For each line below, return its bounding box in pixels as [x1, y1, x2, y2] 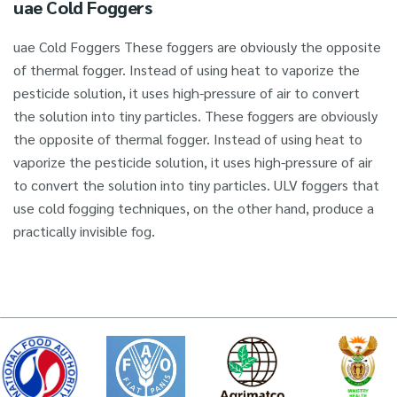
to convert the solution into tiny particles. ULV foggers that [13, 175, 379, 195]
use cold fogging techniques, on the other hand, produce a [13, 198, 374, 218]
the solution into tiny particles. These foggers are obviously [13, 106, 378, 126]
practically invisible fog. [13, 222, 155, 241]
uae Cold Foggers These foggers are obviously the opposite [13, 37, 381, 57]
